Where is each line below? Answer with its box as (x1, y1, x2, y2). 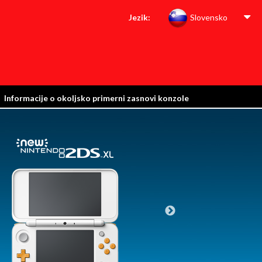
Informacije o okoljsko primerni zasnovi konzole (4, 93, 189, 103)
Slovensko (188, 12, 227, 22)
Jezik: (129, 12, 151, 22)
